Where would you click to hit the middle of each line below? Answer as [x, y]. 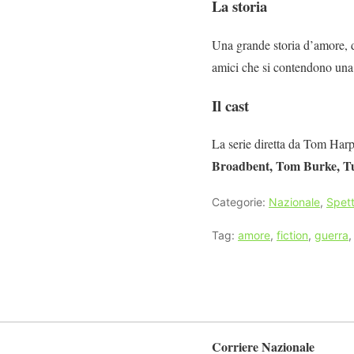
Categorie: [240, 202]
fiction [292, 235]
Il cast [230, 105]
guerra [331, 235]
